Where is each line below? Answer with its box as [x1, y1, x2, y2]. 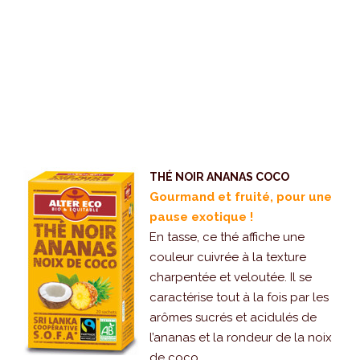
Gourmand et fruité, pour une [149, 189, 332, 204]
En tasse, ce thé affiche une [149, 229, 305, 244]
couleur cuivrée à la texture [149, 249, 306, 264]
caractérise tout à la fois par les [149, 289, 329, 305]
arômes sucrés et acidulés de [149, 309, 317, 325]
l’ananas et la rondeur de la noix [149, 329, 332, 345]
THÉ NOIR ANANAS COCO [149, 170, 289, 183]
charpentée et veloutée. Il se [149, 269, 312, 284]
